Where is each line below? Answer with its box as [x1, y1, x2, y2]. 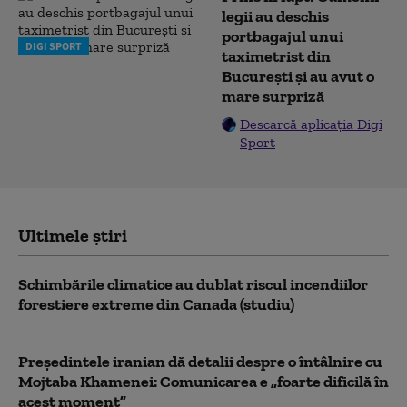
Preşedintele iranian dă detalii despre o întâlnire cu [18, 351, 382, 372]
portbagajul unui [222, 25, 343, 46]
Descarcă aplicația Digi [240, 114, 382, 133]
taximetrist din [222, 45, 331, 66]
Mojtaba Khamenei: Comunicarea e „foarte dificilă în [18, 371, 389, 392]
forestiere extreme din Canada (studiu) [18, 293, 294, 314]
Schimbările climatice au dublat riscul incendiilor [18, 273, 368, 294]
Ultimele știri [18, 223, 127, 246]
